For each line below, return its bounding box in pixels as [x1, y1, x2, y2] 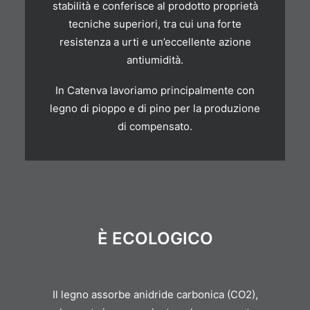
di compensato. [118, 120, 192, 133]
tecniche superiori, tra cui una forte [69, 17, 241, 30]
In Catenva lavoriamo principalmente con [55, 84, 255, 97]
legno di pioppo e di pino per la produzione [50, 102, 260, 115]
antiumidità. [127, 53, 183, 66]
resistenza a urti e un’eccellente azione [59, 35, 251, 48]
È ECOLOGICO [97, 228, 213, 248]
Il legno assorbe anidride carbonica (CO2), [52, 288, 258, 301]
